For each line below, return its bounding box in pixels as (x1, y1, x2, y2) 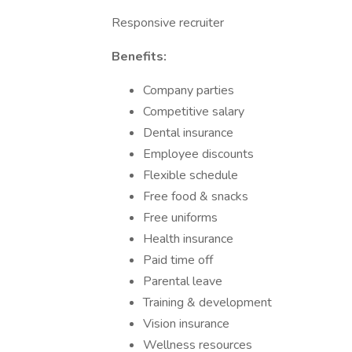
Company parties (143, 82, 234, 99)
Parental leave (143, 273, 222, 290)
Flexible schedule (143, 167, 238, 184)
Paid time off (143, 251, 213, 269)
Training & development (143, 294, 272, 311)
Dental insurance (143, 124, 233, 141)
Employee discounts (143, 145, 254, 163)
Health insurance (143, 230, 233, 247)
